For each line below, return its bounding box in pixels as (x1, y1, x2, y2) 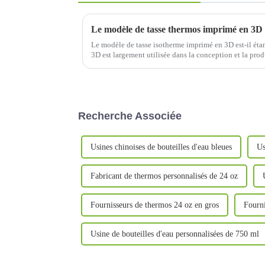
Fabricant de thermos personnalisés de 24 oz (91, 171, 238, 180)
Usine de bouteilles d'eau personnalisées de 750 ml (91, 229, 259, 238)
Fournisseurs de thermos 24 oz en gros (91, 200, 219, 209)
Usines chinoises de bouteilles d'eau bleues (91, 142, 232, 151)
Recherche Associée (78, 109, 182, 122)
